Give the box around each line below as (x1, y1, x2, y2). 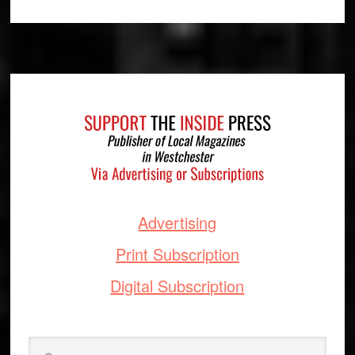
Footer (27, 85, 82, 113)
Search (27, 336, 65, 353)
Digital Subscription (110, 273, 245, 297)
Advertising (138, 210, 217, 234)
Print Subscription (115, 242, 239, 265)
